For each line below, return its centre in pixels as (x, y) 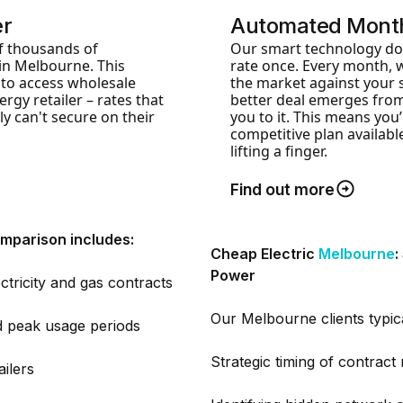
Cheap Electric (264, 254)
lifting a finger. (279, 151)
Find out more (282, 189)
